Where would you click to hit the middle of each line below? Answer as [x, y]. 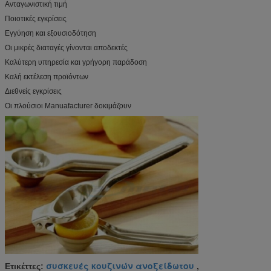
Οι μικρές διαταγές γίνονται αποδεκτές [66, 47]
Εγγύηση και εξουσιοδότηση [51, 33]
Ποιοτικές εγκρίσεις [36, 18]
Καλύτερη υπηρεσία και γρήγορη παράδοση [76, 62]
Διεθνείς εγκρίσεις [33, 91]
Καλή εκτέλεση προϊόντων [47, 77]
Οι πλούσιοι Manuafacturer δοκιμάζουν [68, 106]
